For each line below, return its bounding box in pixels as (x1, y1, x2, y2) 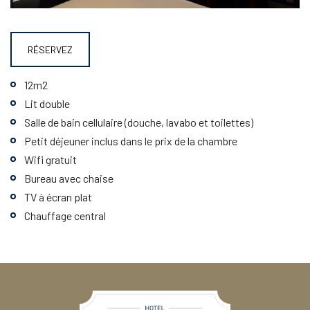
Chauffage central (24, 209, 106, 222)
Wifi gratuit (24, 153, 77, 166)
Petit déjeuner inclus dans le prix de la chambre (24, 134, 237, 147)
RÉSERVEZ (28, 44, 73, 55)
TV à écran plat (24, 190, 92, 203)
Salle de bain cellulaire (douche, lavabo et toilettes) (24, 116, 253, 129)
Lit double (24, 97, 70, 110)
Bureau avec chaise (24, 172, 113, 185)
